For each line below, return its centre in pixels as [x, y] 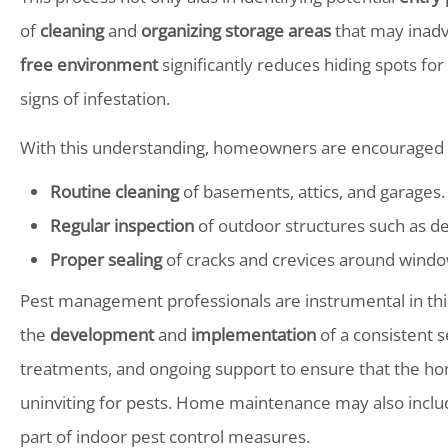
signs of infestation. [95, 98]
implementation [253, 334]
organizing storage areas [236, 30]
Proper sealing [106, 259]
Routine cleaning [114, 191]
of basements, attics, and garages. [312, 191]
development [102, 334]
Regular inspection [122, 225]
